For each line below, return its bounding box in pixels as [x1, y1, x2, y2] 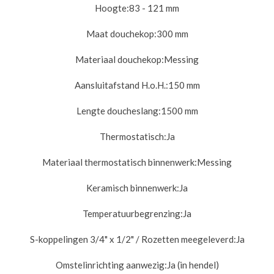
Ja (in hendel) [166, 259, 219, 270]
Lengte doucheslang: [76, 105, 161, 116]
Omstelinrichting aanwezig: [55, 259, 167, 270]
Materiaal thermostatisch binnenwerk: [42, 156, 197, 168]
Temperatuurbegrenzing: [83, 207, 183, 219]
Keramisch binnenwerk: [86, 182, 179, 193]
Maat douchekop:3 [86, 28, 162, 39]
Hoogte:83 [95, 2, 140, 13]
